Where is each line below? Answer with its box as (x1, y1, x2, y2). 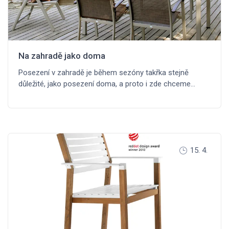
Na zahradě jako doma (18, 51, 105, 61)
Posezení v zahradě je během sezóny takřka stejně (18, 68, 189, 78)
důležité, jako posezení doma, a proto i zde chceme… (18, 79, 195, 89)
